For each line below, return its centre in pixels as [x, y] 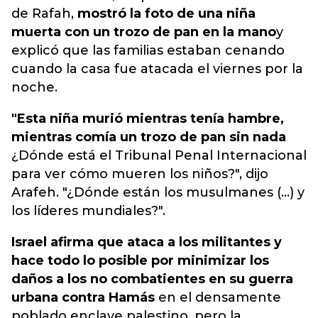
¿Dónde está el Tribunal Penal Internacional [159, 155]
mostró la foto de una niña [166, 13]
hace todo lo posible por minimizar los [140, 261]
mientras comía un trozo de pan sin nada [149, 137]
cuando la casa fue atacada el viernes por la [157, 69]
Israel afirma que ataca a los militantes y [147, 242]
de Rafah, [44, 13]
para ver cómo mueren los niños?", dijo [140, 174]
